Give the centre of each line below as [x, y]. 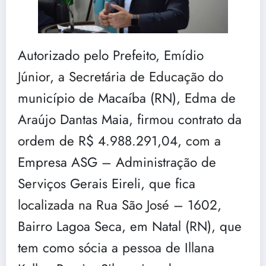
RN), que [216, 226]
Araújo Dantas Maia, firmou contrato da [130, 119]
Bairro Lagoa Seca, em [85, 226]
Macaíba [122, 98]
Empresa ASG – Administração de [117, 162]
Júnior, [36, 76]
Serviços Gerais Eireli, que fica [107, 183]
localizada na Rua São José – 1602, [120, 205]
